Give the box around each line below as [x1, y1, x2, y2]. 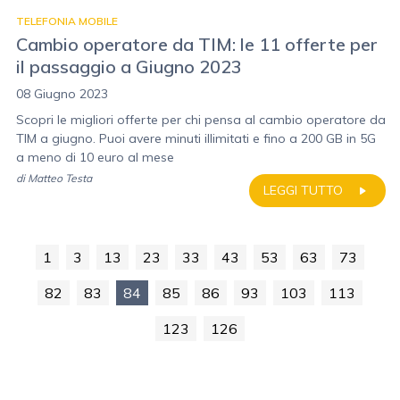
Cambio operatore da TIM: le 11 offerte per [16, 33, 378, 55]
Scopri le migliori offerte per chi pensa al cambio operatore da [16, 112, 386, 128]
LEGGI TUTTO [263, 182, 343, 198]
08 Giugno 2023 [16, 86, 108, 102]
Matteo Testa [28, 171, 92, 185]
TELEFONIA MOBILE [16, 14, 118, 28]
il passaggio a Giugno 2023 [16, 55, 242, 78]
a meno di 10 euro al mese [16, 149, 174, 165]
